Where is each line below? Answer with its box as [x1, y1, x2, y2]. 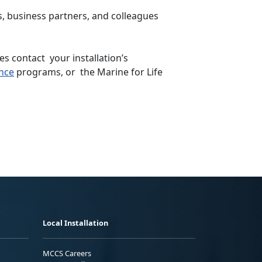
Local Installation [43, 217, 108, 228]
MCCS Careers [43, 247, 91, 258]
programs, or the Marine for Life [14, 65, 163, 78]
